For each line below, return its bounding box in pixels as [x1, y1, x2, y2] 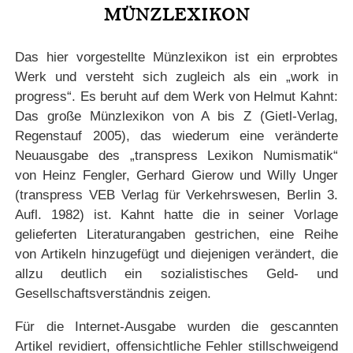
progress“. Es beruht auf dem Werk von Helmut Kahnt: [15, 89, 338, 105]
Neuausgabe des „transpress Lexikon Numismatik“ [15, 148, 338, 164]
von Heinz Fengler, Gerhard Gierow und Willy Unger [15, 168, 338, 184]
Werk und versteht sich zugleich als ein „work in [15, 69, 338, 85]
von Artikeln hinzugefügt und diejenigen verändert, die [15, 247, 338, 262]
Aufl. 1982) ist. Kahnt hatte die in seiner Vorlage [15, 207, 338, 223]
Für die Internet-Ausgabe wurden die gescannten [15, 319, 338, 335]
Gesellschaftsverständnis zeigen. [15, 286, 212, 302]
